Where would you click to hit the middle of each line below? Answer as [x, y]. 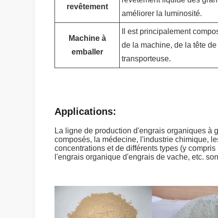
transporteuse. [146, 59]
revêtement [87, 7]
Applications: [85, 111]
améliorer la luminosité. [162, 13]
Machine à [87, 38]
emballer [87, 52]
